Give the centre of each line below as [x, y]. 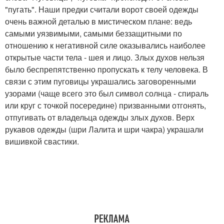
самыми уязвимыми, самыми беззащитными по [93, 33]
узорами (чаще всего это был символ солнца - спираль [107, 93]
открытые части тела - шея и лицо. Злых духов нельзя [105, 57]
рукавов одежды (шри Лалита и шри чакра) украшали [104, 129]
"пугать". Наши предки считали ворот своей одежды [102, 9]
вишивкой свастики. [42, 141]
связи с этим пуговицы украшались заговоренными [100, 81]
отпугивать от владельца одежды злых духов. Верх [100, 117]
